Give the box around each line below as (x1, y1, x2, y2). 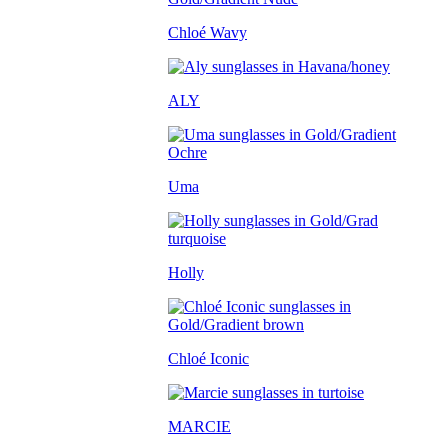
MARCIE (168, 418, 231, 435)
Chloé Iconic (168, 350, 249, 367)
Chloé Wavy (168, 24, 247, 41)
